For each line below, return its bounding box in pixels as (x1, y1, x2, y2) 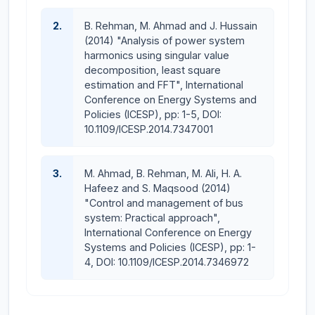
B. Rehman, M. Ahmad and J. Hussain (84, 20, 257, 32)
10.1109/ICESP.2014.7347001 (84, 123, 213, 135)
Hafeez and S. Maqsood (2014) (84, 182, 231, 194)
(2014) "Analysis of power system (84, 34, 245, 46)
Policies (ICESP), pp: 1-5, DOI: (84, 108, 221, 120)
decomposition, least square (84, 64, 221, 76)
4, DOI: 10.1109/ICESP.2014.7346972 (84, 256, 249, 268)
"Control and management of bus (84, 197, 243, 209)
